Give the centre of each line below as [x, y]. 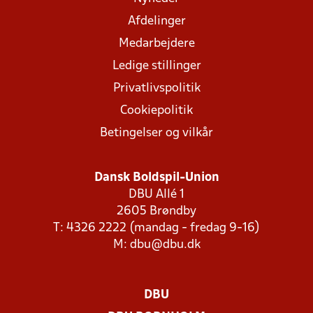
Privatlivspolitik [156, 89]
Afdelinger [156, 22]
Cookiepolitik [156, 111]
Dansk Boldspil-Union [156, 178]
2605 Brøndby [156, 212]
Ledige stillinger [156, 66]
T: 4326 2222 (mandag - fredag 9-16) [156, 228]
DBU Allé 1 [156, 195]
